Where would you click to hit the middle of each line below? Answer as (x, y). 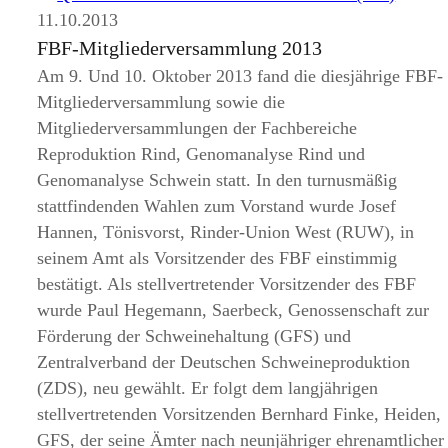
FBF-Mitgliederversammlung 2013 (180, 48)
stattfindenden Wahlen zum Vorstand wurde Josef (217, 206)
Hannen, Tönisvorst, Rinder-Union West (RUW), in (226, 232)
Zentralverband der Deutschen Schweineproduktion (224, 362)
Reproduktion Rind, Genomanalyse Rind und (201, 154)
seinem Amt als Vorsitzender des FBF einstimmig (217, 258)
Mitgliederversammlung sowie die (161, 102)
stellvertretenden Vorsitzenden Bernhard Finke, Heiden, (239, 414)
